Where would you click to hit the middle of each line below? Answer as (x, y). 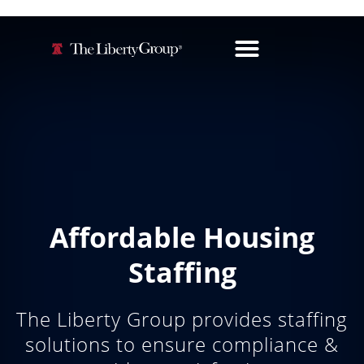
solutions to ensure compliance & (182, 344)
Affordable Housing (182, 237)
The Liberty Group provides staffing (182, 318)
